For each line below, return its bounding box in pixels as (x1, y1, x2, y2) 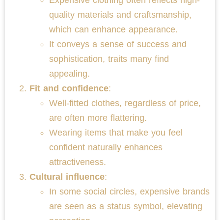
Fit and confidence (29, 83, 109, 93)
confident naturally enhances (49, 142, 163, 152)
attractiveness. (49, 157, 106, 167)
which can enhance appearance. (49, 24, 178, 34)
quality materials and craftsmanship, (49, 9, 192, 20)
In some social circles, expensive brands (49, 186, 210, 196)
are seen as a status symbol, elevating (49, 201, 202, 211)
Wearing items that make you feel (49, 127, 183, 137)
